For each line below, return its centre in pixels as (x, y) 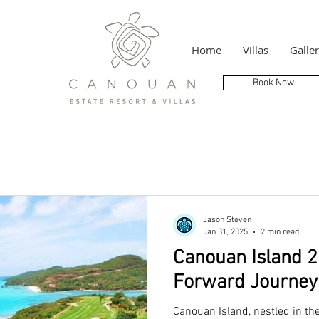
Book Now (273, 83)
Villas (256, 50)
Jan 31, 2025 (225, 232)
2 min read (280, 232)
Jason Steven (227, 220)
